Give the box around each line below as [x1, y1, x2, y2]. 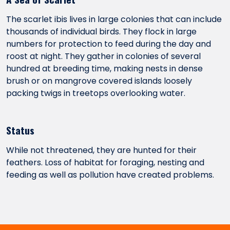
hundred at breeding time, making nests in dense [6, 63, 203, 74]
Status [6, 123, 34, 138]
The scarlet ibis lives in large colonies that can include [6, 13, 222, 25]
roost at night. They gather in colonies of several [6, 50, 201, 62]
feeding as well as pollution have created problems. [6, 169, 214, 181]
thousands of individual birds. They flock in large [6, 26, 197, 37]
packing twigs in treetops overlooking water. [6, 87, 185, 99]
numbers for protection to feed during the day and [6, 38, 211, 50]
